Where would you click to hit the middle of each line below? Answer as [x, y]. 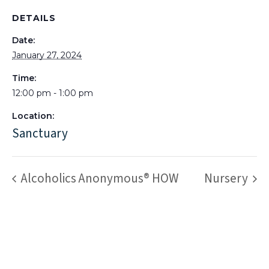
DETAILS [34, 18]
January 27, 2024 [47, 55]
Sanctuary [40, 133]
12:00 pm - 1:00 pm [53, 93]
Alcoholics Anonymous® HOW [99, 178]
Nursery [227, 178]
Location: [33, 116]
